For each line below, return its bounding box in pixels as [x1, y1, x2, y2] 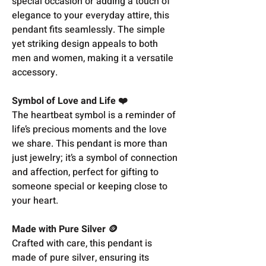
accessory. [12, 65, 58, 80]
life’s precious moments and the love [12, 122, 167, 137]
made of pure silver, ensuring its [12, 250, 149, 265]
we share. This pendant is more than [12, 136, 167, 151]
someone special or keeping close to [12, 179, 167, 194]
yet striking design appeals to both [12, 36, 158, 51]
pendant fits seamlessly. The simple [12, 22, 165, 37]
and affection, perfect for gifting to [12, 164, 159, 179]
